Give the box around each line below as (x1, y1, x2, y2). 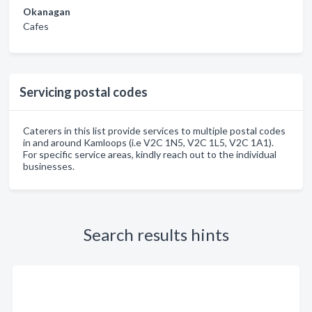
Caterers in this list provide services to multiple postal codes (23, 124, 286, 136)
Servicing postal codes (19, 84, 148, 100)
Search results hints (83, 224, 229, 244)
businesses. (23, 159, 75, 172)
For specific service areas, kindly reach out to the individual (23, 148, 276, 160)
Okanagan (23, 5, 70, 17)
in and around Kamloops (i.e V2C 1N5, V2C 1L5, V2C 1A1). (23, 136, 274, 148)
